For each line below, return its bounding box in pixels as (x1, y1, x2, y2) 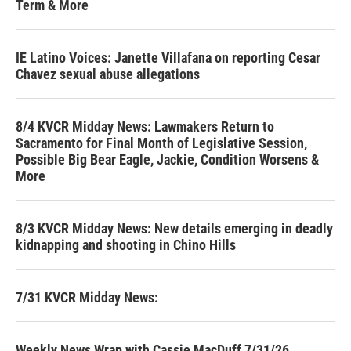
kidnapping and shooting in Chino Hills (16, 236, 236, 253)
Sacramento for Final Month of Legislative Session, (16, 134, 307, 151)
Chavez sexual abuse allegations (16, 65, 200, 82)
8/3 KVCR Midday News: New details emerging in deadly (16, 219, 333, 237)
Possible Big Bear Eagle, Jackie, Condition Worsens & (16, 150, 319, 168)
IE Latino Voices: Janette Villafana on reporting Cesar (16, 49, 320, 66)
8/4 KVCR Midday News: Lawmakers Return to (16, 118, 274, 135)
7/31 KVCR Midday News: (16, 288, 158, 306)
